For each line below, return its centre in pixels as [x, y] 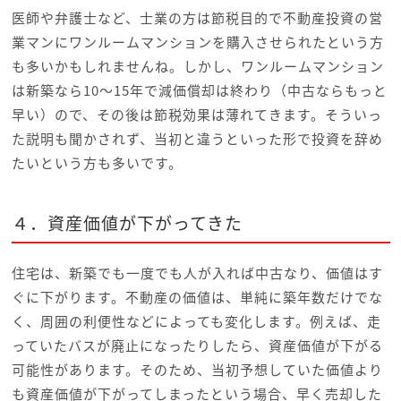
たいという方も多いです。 [97, 163]
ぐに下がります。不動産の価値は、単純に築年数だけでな [197, 298]
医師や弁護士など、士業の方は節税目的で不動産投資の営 [197, 18]
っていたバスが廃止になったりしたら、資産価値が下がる [197, 346]
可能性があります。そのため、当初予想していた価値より [197, 370]
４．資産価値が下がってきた [127, 223]
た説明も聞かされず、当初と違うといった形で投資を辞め [197, 139]
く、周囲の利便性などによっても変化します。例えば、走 [196, 322]
